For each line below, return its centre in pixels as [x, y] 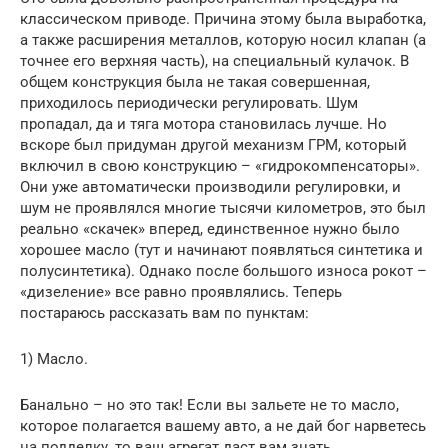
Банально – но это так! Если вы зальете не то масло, [209, 404]
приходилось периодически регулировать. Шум [189, 102]
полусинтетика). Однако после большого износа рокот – [223, 270]
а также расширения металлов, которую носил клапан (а [223, 39]
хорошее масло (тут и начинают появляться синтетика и [221, 249]
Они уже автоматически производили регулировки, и [210, 186]
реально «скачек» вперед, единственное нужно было [210, 228]
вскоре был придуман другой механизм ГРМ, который [213, 144]
